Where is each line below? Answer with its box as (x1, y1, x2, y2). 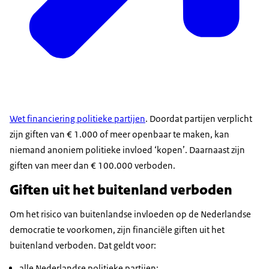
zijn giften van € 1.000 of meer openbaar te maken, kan (10, 128, 229, 141)
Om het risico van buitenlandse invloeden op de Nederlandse (10, 208, 251, 220)
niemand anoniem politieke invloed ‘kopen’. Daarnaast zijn (10, 144, 245, 156)
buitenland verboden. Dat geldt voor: (10, 240, 158, 252)
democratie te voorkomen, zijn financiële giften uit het (10, 224, 225, 236)
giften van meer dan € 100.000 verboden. (10, 160, 175, 172)
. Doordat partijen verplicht (145, 113, 252, 125)
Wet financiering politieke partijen (10, 113, 145, 125)
